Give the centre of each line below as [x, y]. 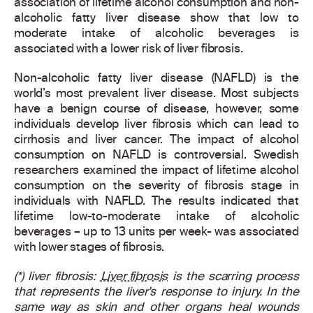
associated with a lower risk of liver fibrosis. [129, 50]
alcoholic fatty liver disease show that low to [156, 19]
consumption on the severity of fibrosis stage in [156, 187]
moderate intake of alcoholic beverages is [156, 34]
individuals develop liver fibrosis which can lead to [156, 125]
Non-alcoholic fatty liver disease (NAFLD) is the [156, 79]
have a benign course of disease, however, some [156, 110]
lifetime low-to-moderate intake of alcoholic [156, 217]
